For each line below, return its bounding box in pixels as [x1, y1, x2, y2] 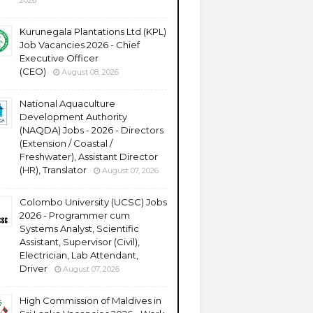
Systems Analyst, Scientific [20, 223, 139, 234]
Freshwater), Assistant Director [20, 151, 158, 162]
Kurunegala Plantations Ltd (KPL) [20, 26, 166, 37]
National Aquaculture [20, 98, 115, 109]
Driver [20, 263, 48, 274]
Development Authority [20, 111, 127, 122]
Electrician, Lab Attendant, [20, 249, 138, 261]
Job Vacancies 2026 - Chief [20, 39, 140, 50]
